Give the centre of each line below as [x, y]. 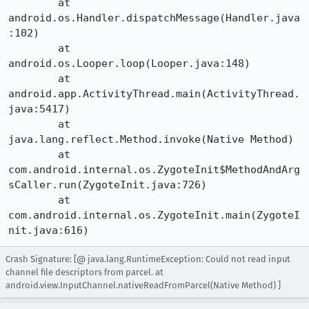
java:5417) [39, 109]
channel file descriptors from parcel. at [84, 272]
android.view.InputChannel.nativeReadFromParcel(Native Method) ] [143, 285]
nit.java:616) [49, 230]
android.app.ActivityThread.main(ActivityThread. [154, 94]
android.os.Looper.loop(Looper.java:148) [129, 63]
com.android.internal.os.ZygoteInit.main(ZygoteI [154, 215]
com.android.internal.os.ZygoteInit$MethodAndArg [154, 170]
